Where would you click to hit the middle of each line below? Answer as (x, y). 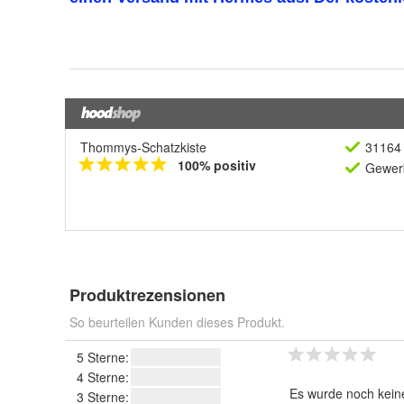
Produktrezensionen (147, 295)
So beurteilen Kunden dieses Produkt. (177, 322)
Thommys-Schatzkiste (143, 147)
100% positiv (217, 165)
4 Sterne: (103, 377)
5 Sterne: (103, 358)
